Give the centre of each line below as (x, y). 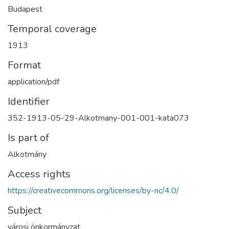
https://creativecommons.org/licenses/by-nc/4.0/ (93, 191)
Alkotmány (27, 155)
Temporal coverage (52, 29)
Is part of (28, 138)
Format (24, 65)
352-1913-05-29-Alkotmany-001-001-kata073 (98, 118)
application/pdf (33, 82)
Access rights (39, 174)
